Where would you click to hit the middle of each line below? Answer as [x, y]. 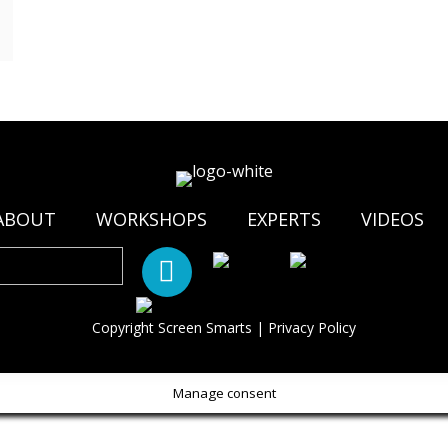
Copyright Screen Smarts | [180, 327]
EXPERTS [283, 219]
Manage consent [224, 393]
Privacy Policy [312, 327]
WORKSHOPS [151, 219]
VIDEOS [392, 219]
